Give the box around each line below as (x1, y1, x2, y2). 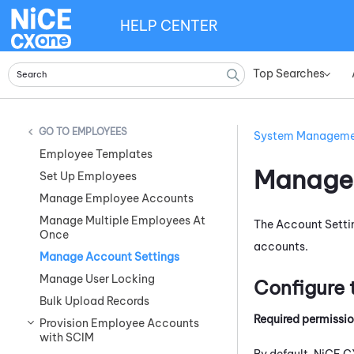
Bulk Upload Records (40, 294, 149, 309)
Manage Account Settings (40, 250, 179, 265)
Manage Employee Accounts (40, 191, 194, 206)
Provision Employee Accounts (40, 316, 199, 331)
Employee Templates (40, 147, 153, 162)
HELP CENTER (120, 16, 218, 35)
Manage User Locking (40, 272, 155, 287)
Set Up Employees (40, 169, 137, 184)
